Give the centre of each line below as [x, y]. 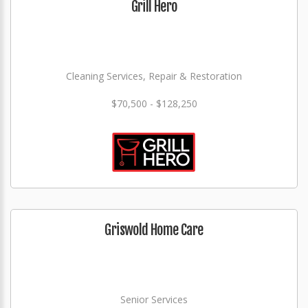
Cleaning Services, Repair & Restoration [154, 76]
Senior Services [154, 299]
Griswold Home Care [154, 230]
